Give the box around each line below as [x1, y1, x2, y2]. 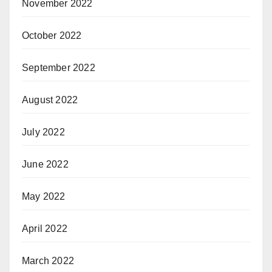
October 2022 [22, 30, 82, 41]
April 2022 [22, 223, 67, 234]
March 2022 [22, 256, 74, 266]
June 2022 [22, 159, 69, 169]
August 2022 [22, 95, 78, 105]
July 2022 [22, 127, 65, 137]
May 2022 [22, 191, 66, 202]
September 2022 [22, 63, 95, 73]
